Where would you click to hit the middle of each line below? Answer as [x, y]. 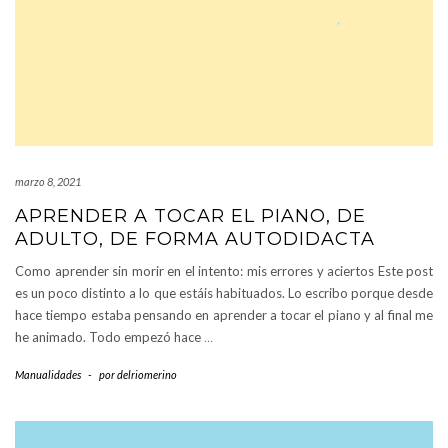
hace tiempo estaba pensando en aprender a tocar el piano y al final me [224, 315]
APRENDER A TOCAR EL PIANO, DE [190, 216]
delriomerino [147, 375]
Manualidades [48, 375]
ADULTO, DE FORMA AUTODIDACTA [195, 239]
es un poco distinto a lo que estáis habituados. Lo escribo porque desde [224, 293]
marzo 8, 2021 [48, 182]
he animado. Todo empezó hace [109, 337]
